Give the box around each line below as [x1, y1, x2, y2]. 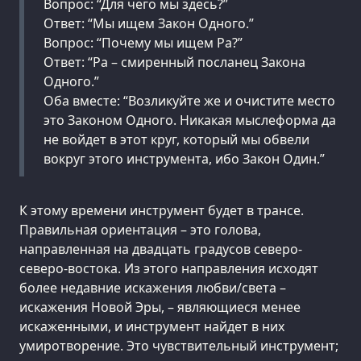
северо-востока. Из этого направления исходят [19, 259, 318, 278]
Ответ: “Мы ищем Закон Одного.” [44, 15, 254, 33]
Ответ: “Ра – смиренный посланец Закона [44, 53, 305, 72]
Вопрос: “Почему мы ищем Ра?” [44, 34, 243, 52]
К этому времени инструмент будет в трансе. [19, 201, 304, 220]
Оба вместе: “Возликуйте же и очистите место [44, 92, 335, 110]
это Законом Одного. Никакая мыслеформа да [44, 111, 336, 130]
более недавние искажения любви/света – [19, 279, 286, 297]
